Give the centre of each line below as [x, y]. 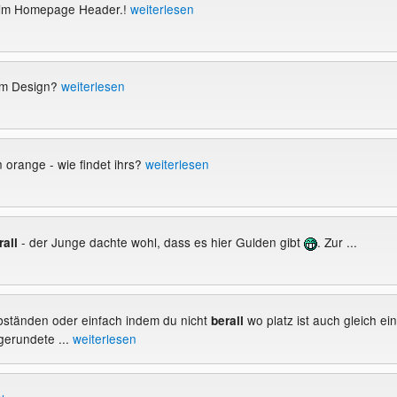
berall [227, 321]
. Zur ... [337, 241]
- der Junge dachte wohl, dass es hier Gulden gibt [160, 241]
